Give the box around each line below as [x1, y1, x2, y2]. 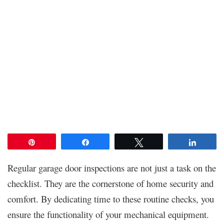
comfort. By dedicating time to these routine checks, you [7, 192, 214, 205]
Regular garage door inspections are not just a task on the [7, 161, 216, 174]
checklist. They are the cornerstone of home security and [7, 177, 213, 190]
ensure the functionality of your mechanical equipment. [7, 208, 209, 221]
